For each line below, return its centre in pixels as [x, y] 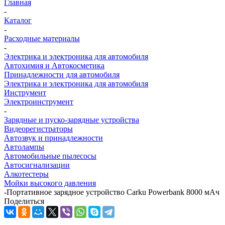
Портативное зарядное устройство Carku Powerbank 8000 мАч [113, 192]
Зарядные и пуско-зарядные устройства [72, 120]
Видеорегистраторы [38, 129]
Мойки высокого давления [50, 183]
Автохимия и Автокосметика [54, 66]
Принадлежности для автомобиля [62, 75]
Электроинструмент [39, 102]
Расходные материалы [42, 39]
